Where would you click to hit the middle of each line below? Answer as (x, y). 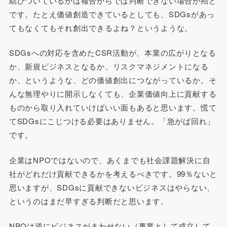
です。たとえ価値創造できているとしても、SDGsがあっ (112, 14)
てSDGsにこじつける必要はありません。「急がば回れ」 (112, 121)
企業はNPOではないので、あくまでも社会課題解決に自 (110, 160)
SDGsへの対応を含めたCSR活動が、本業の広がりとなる (112, 53)
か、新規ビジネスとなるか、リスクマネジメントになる (109, 66)
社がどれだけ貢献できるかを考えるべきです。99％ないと (113, 173)
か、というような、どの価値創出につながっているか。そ (113, 80)
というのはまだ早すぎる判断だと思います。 (89, 201)
